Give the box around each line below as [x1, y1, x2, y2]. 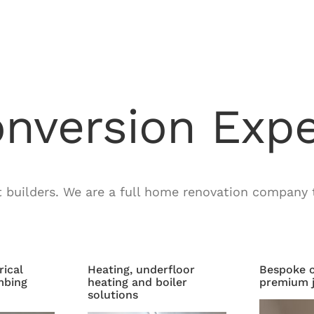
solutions [87, 287, 138, 301]
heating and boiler [87, 275, 187, 289]
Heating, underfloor [87, 262, 195, 276]
